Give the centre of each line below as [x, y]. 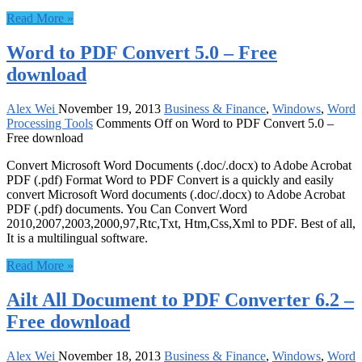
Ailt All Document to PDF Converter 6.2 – [180, 299]
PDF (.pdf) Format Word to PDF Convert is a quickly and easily [170, 179]
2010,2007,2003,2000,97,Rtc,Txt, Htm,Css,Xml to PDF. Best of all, [181, 223]
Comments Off [134, 123]
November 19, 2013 [109, 108]
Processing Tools [50, 123]
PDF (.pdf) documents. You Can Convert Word [127, 208]
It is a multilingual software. [77, 238]
